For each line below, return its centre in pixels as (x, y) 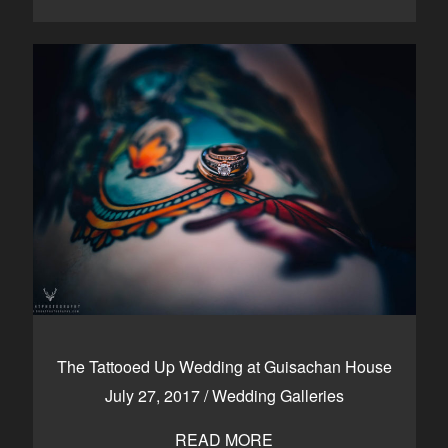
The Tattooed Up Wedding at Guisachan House (224, 366)
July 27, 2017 (154, 395)
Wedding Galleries (277, 395)
